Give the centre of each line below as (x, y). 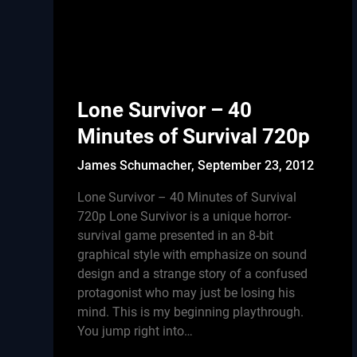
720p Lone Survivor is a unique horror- (184, 216)
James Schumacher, (138, 165)
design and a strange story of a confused (193, 274)
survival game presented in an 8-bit (176, 235)
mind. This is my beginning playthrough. (191, 312)
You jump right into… (135, 331)
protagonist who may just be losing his (186, 293)
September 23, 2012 (256, 165)
